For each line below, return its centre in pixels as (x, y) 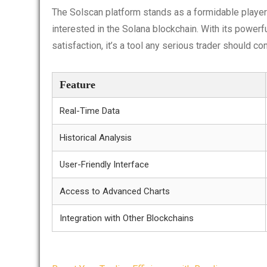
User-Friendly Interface (104, 164)
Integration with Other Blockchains (127, 218)
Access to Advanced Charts (115, 191)
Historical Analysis (96, 138)
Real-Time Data (90, 111)
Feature (77, 85)
